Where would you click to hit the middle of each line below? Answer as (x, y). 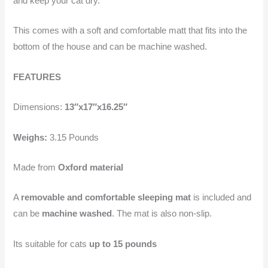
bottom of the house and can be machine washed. (110, 47)
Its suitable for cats (51, 244)
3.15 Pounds (74, 137)
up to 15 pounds (123, 244)
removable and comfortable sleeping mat (107, 198)
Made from (36, 167)
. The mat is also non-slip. (162, 214)
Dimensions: (39, 107)
